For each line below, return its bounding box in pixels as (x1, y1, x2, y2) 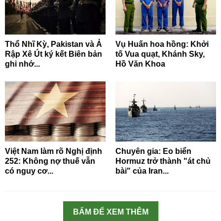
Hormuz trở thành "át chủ (115, 157, 211, 166)
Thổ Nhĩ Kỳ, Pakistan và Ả (5, 40, 102, 49)
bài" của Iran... (115, 167, 169, 176)
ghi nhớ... (5, 60, 40, 69)
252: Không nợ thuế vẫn (5, 157, 95, 166)
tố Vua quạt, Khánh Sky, (115, 50, 205, 59)
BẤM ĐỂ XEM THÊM (73, 208, 148, 217)
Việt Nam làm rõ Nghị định (5, 147, 102, 156)
